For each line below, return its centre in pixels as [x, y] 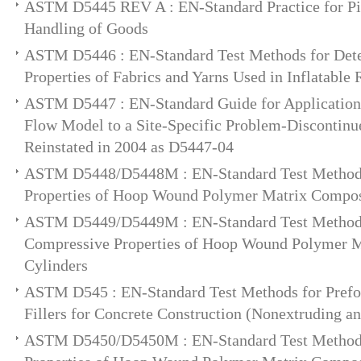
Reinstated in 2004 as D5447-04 [129, 147]
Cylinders [56, 265]
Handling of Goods [86, 28]
